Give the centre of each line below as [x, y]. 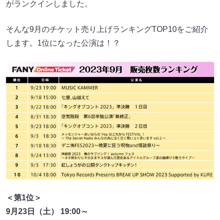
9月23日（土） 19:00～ [47, 211]
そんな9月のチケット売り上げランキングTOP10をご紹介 [107, 29]
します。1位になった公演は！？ [63, 43]
